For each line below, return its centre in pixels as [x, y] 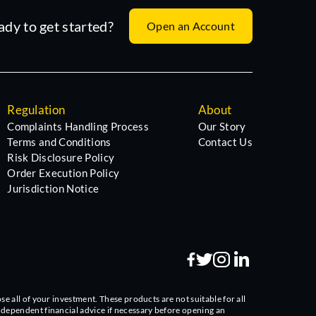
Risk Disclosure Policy [61, 157]
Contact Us [225, 142]
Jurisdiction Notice [53, 188]
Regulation [36, 110]
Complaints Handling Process [78, 126]
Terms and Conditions [59, 142]
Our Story [222, 126]
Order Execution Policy [63, 173]
